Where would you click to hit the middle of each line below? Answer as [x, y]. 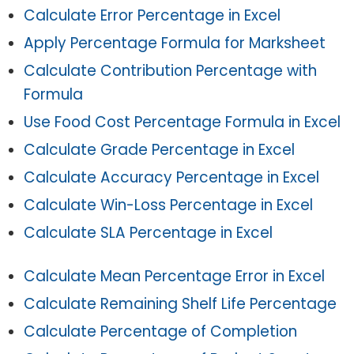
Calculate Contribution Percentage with [170, 71]
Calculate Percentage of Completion [160, 331]
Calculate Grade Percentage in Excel [159, 150]
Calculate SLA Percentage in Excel [148, 233]
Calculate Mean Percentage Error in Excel [174, 276]
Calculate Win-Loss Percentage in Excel [168, 205]
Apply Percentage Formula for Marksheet [175, 43]
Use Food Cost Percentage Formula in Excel [182, 122]
